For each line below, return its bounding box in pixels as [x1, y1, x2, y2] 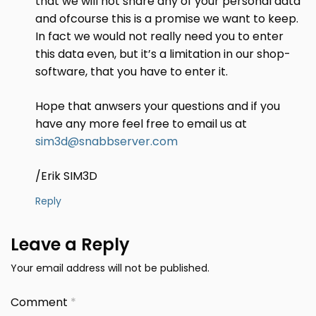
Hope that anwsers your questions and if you [35, 98, 280, 115]
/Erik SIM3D [35, 168, 97, 185]
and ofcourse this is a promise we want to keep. [35, 11, 298, 28]
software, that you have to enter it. [35, 63, 228, 80]
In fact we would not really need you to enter [35, 28, 284, 45]
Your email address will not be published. [11, 261, 209, 276]
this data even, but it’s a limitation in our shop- [35, 46, 291, 63]
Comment [11, 294, 71, 311]
